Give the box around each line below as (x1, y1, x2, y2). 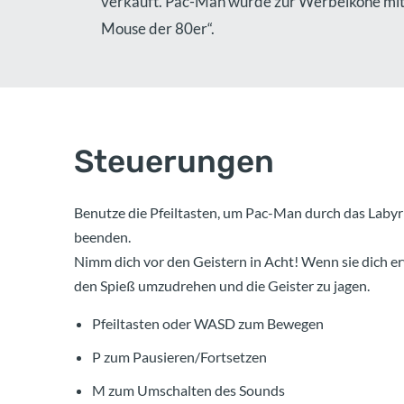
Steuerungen (74, 142, 274, 180)
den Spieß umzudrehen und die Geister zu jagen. (74, 277, 370, 294)
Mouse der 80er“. (101, 19, 215, 38)
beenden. (74, 228, 131, 245)
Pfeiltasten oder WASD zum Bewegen (92, 315, 324, 332)
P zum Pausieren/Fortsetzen (92, 348, 267, 365)
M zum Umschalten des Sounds (92, 381, 285, 399)
